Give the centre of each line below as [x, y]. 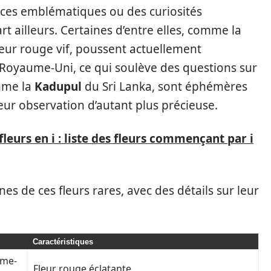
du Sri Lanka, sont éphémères [165, 87]
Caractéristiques [63, 242]
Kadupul [58, 87]
